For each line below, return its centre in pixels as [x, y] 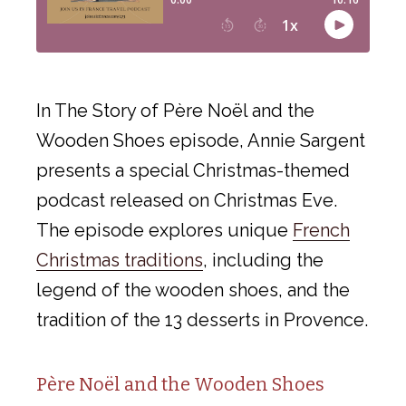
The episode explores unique [164, 230]
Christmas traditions [120, 260]
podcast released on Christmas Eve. [187, 200]
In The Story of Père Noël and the [175, 110]
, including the [263, 260]
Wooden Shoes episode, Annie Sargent [201, 140]
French [321, 230]
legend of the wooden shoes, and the [193, 290]
